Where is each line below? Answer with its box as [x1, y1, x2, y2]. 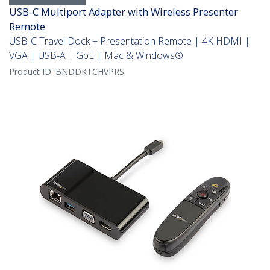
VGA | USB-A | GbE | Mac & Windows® [9, 49, 183, 63]
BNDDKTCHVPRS [55, 66, 124, 78]
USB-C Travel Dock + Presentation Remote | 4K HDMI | [9, 34, 250, 48]
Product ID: [9, 66, 55, 78]
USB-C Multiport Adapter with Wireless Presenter [9, 5, 238, 19]
